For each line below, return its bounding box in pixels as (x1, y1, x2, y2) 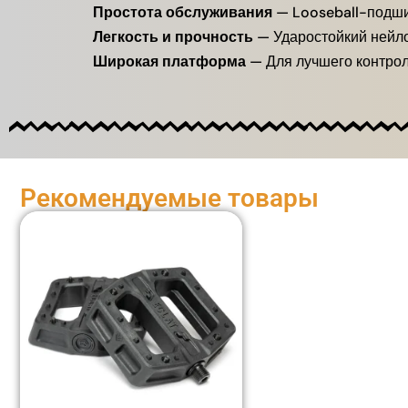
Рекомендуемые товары (20, 183, 319, 213)
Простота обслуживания (93, 3, 272, 22)
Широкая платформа (93, 52, 246, 71)
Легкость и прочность (93, 27, 253, 46)
